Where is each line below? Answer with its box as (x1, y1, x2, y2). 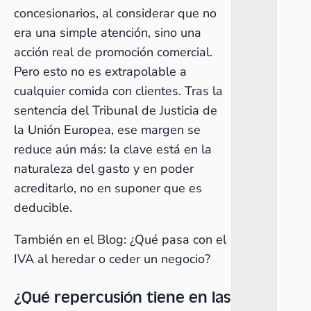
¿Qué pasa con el (130, 231, 226, 248)
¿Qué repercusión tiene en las (14, 285, 230, 307)
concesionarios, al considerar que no (14, 5, 217, 22)
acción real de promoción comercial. (14, 44, 212, 60)
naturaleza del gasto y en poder (14, 160, 194, 177)
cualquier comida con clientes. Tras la (14, 83, 223, 99)
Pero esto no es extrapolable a (14, 63, 187, 80)
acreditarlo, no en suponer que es (14, 180, 202, 196)
